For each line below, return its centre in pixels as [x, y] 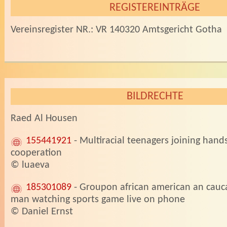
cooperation [36, 153]
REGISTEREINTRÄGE [155, 8]
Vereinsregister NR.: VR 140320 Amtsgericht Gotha [116, 30]
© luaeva [30, 165]
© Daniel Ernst [42, 212]
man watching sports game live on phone [98, 200]
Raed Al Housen [44, 119]
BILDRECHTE [155, 97]
